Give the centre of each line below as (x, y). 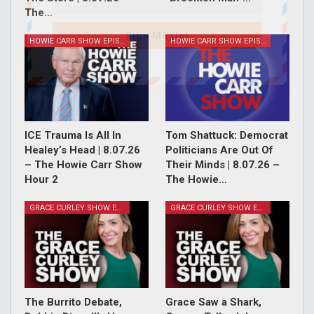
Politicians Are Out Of (219, 150)
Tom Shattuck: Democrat (227, 135)
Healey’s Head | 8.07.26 (82, 150)
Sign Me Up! (157, 36)
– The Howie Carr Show (83, 164)
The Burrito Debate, (73, 302)
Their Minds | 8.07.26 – (223, 164)
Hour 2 (41, 179)
